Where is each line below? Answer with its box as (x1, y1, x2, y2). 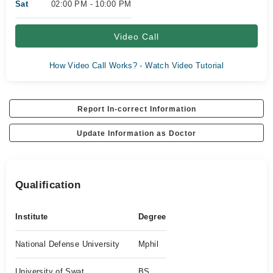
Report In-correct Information (77, 105, 196, 113)
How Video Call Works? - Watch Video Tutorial (49, 61, 224, 70)
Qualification (15, 179, 81, 191)
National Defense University (15, 239, 120, 249)
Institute (15, 212, 48, 221)
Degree (138, 212, 166, 221)
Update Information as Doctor (77, 129, 196, 138)
